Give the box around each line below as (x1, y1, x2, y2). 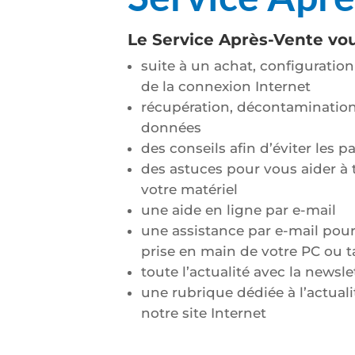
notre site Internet (141, 304, 267, 321)
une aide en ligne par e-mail (141, 201, 337, 218)
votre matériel (141, 181, 239, 197)
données (141, 119, 202, 136)
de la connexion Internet (141, 78, 311, 94)
